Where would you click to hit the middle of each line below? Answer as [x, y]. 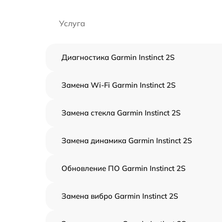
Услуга [72, 23]
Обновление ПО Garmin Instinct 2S [123, 168]
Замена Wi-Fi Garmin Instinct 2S [118, 85]
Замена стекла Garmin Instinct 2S [121, 113]
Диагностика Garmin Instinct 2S [118, 57]
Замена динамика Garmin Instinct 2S [127, 140]
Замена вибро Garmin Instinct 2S [120, 196]
